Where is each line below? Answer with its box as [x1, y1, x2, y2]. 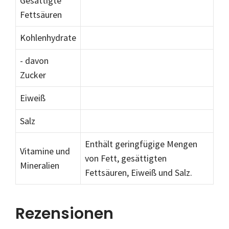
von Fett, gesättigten [85, 152, 167, 165]
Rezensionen [15, 203, 113, 225]
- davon [20, 55, 49, 67]
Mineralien [20, 159, 59, 172]
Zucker [20, 69, 46, 81]
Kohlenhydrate [20, 32, 76, 44]
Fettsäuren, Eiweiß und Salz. [85, 167, 192, 179]
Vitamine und [20, 145, 70, 157]
